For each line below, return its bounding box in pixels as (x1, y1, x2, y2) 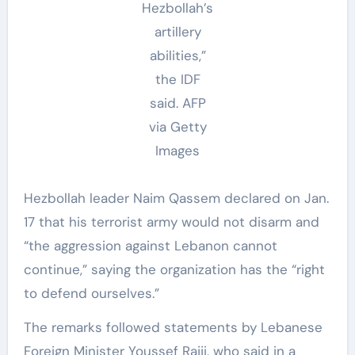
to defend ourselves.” (23, 284, 159, 302)
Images (155, 141, 200, 159)
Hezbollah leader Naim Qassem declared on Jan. (23, 189, 329, 207)
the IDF (155, 70, 200, 88)
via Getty (148, 117, 207, 136)
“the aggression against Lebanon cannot (23, 236, 277, 254)
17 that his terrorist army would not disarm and (23, 212, 319, 231)
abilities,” (149, 46, 206, 64)
